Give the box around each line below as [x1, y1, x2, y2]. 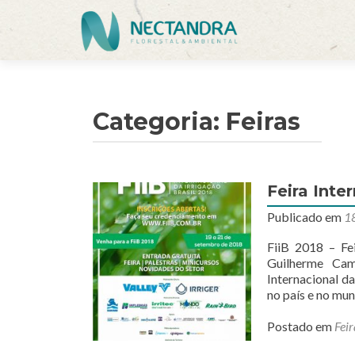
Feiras [226, 107, 300, 136]
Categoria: [93, 107, 226, 136]
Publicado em [267, 209, 344, 224]
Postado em [267, 319, 334, 334]
